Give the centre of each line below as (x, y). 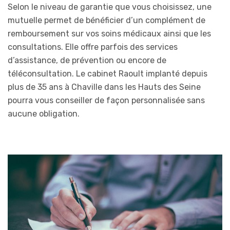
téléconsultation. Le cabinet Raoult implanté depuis (108, 73)
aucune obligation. (44, 113)
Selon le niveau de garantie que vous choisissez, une (110, 7)
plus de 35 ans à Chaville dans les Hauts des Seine (104, 87)
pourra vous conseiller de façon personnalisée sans (106, 100)
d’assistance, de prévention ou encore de (87, 60)
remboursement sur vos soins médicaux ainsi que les (109, 33)
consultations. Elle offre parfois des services (93, 47)
